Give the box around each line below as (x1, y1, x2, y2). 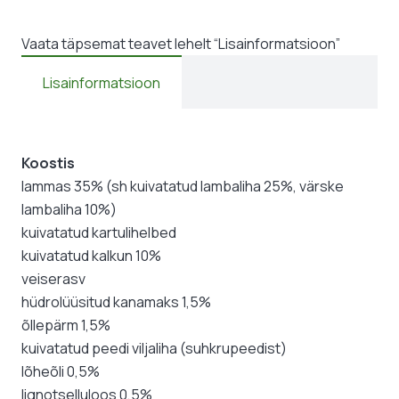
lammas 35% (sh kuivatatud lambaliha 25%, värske (21, 176, 344, 197)
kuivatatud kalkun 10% (21, 246, 161, 266)
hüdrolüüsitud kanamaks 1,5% (21, 292, 211, 313)
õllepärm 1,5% (21, 315, 110, 336)
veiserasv (21, 269, 85, 289)
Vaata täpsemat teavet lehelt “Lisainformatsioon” (21, 34, 340, 54)
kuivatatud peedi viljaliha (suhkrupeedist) (21, 338, 287, 359)
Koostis (21, 153, 75, 174)
